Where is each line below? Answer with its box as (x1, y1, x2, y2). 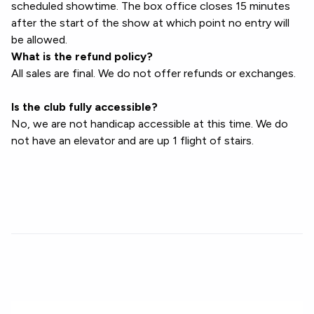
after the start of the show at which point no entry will (11, 16, 289, 29)
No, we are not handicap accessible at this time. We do (11, 117, 288, 130)
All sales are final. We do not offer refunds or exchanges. (11, 67, 296, 80)
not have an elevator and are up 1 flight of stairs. (11, 134, 254, 147)
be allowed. (11, 33, 67, 46)
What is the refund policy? (11, 50, 153, 63)
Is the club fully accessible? (11, 100, 158, 114)
